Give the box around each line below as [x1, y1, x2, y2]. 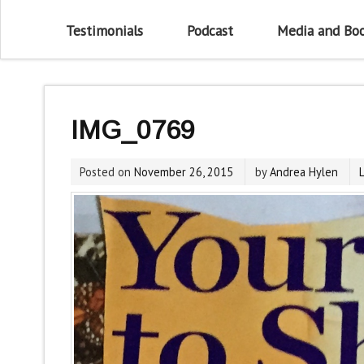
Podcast [186, 20, 233, 40]
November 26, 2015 [133, 163, 233, 180]
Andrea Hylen [269, 163, 338, 180]
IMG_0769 [70, 115, 195, 145]
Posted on [79, 163, 134, 180]
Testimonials [66, 20, 144, 40]
